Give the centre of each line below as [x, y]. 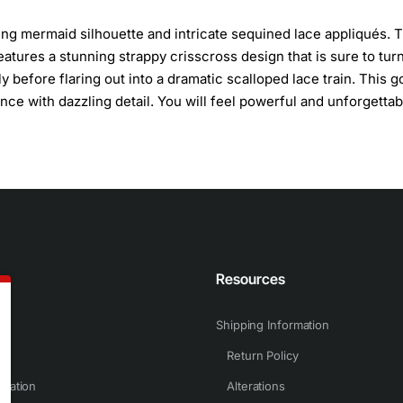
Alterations [256, 386]
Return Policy [263, 355]
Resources [251, 279]
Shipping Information [273, 325]
